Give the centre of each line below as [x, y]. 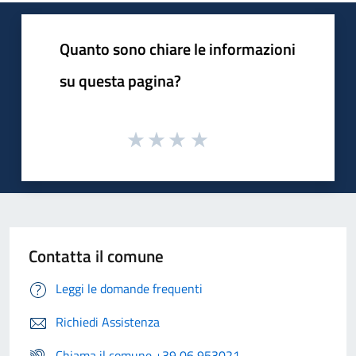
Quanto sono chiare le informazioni [178, 49]
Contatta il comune [96, 255]
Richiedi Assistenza [108, 321]
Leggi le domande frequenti [129, 288]
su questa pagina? [120, 81]
